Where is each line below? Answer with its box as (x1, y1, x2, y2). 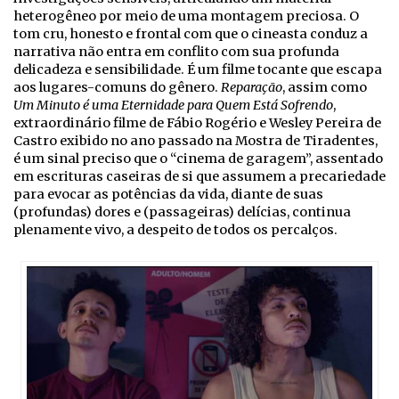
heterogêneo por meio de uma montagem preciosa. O (13, 8, 359, 25)
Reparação (221, 79, 282, 96)
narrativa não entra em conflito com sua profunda (13, 44, 339, 61)
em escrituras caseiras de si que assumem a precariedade (13, 168, 386, 185)
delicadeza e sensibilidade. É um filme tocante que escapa (13, 61, 382, 78)
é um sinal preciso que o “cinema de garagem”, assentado (13, 151, 383, 167)
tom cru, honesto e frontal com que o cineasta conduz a (13, 26, 368, 43)
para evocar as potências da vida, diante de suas (13, 186, 323, 203)
